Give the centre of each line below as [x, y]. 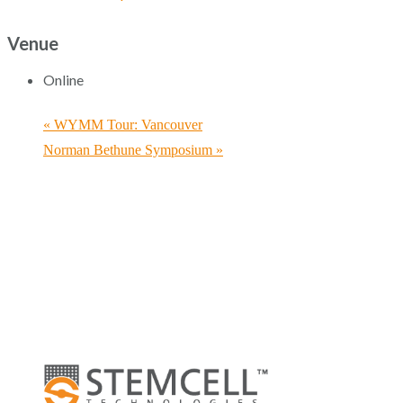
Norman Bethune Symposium [130, 150]
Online [63, 80]
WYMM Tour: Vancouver [126, 125]
